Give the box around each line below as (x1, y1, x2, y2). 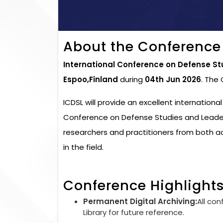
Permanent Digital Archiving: (83, 196, 197, 207)
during (118, 74, 145, 85)
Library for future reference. (83, 207, 184, 218)
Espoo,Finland (63, 74, 118, 85)
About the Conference (63, 37, 221, 56)
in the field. (63, 141, 104, 152)
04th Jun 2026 (145, 74, 201, 85)
